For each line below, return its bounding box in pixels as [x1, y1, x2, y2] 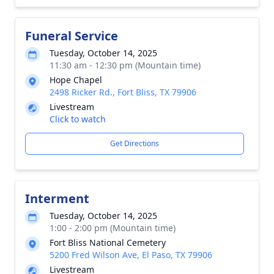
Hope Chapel [50, 74, 102, 86]
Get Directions [110, 138, 159, 149]
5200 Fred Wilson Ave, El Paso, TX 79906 [50, 249, 212, 261]
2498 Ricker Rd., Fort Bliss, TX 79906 [50, 86, 196, 98]
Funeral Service [25, 28, 118, 44]
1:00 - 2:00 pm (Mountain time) [50, 222, 176, 234]
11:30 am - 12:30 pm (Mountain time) [50, 59, 201, 71]
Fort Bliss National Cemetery [50, 237, 166, 248]
